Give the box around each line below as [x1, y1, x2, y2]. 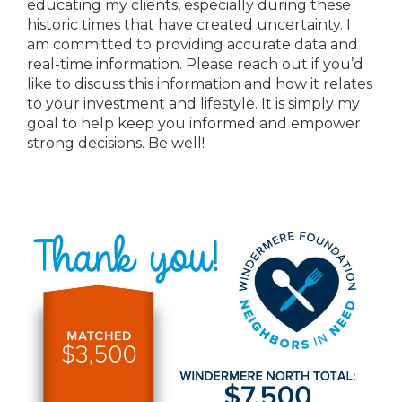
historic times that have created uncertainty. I [27, 15, 351, 33]
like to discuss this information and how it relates [27, 74, 372, 92]
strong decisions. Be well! [27, 134, 205, 152]
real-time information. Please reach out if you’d [27, 55, 363, 73]
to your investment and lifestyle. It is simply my [27, 94, 360, 112]
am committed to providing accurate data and [27, 35, 358, 53]
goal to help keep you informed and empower [27, 114, 361, 132]
